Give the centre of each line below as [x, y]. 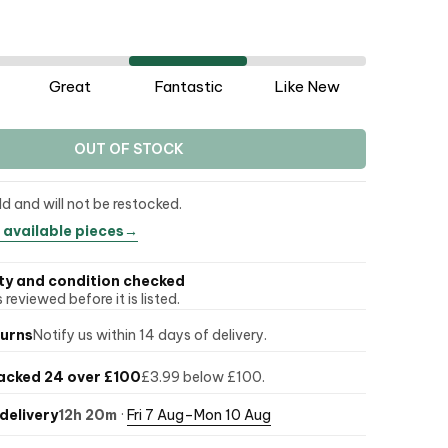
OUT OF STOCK [128, 149]
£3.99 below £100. [202, 376]
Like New [306, 86]
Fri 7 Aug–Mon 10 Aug [198, 414]
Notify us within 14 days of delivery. [149, 334]
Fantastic [188, 86]
